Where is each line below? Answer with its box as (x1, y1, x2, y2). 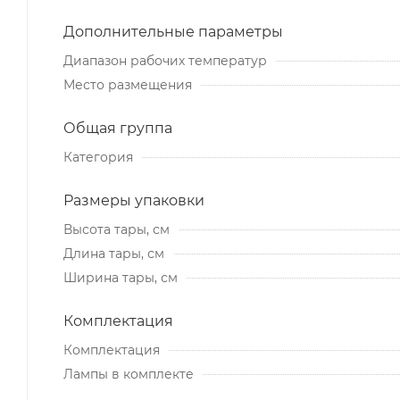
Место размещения (63, 76, 192, 93)
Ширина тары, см (63, 269, 178, 286)
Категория (63, 148, 133, 165)
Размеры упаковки (63, 191, 204, 209)
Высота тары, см (63, 221, 170, 237)
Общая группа (63, 119, 172, 137)
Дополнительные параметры (63, 22, 283, 40)
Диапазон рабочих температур (63, 52, 267, 69)
